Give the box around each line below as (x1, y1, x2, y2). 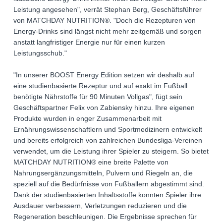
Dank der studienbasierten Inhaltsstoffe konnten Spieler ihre (13, 191, 201, 199)
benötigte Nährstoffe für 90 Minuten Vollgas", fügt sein (13, 93, 182, 101)
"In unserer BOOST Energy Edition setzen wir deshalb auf (13, 71, 194, 79)
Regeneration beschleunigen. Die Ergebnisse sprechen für (13, 213, 197, 221)
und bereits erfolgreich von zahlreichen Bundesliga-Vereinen (13, 136, 202, 145)
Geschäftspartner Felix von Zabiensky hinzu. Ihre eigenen (13, 104, 195, 112)
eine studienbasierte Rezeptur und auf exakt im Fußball (13, 82, 187, 90)
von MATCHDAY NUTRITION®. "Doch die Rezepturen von (13, 16, 196, 25)
